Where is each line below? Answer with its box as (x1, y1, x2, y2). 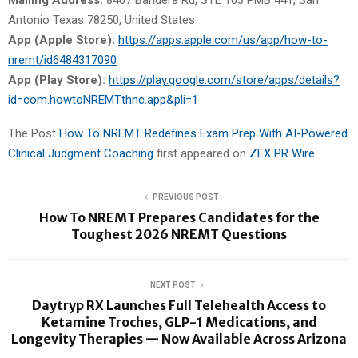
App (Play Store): (8, 72, 109, 87)
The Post (8, 125, 59, 141)
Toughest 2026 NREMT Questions (71, 225, 287, 242)
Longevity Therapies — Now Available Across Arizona (11, 330, 347, 347)
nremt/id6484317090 (8, 52, 117, 67)
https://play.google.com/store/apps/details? (109, 72, 340, 87)
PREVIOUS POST (152, 192, 219, 201)
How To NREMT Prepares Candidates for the (38, 209, 320, 225)
